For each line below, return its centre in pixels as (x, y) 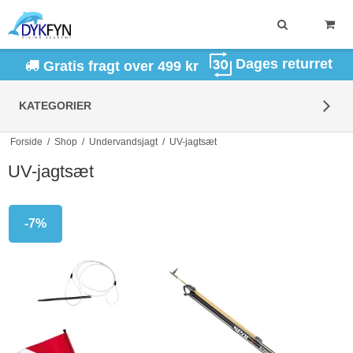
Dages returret (284, 64)
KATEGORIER (55, 106)
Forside (26, 141)
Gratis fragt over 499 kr (119, 67)
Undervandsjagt (123, 141)
